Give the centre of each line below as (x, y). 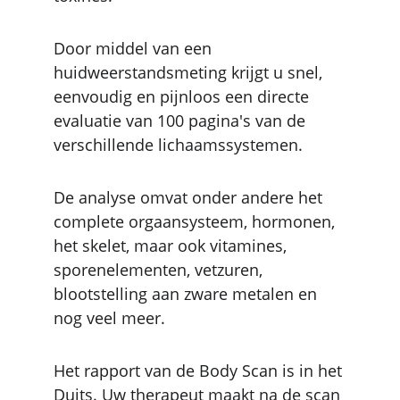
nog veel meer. (109, 318)
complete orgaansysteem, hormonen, (196, 221)
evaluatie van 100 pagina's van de (182, 121)
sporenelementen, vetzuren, (160, 270)
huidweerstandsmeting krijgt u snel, (190, 72)
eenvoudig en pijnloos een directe (183, 96)
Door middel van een (135, 48)
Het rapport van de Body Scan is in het (200, 371)
